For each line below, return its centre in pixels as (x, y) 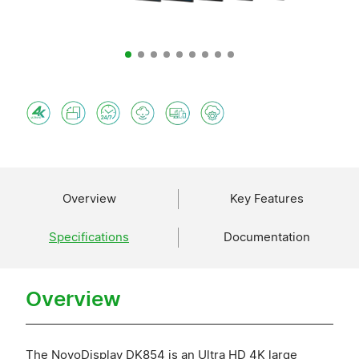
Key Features (267, 198)
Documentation (267, 237)
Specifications (89, 237)
